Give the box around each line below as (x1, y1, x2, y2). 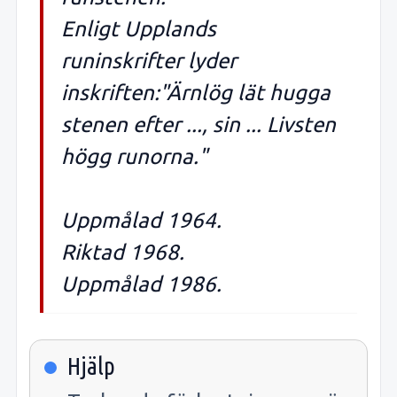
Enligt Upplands (61, 16, 216, 41)
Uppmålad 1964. (61, 207, 222, 232)
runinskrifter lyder (61, 48, 237, 73)
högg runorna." (61, 144, 207, 168)
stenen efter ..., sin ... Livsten (61, 112, 336, 136)
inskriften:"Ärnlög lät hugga (61, 80, 331, 105)
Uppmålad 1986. (61, 271, 222, 296)
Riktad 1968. (61, 239, 184, 264)
